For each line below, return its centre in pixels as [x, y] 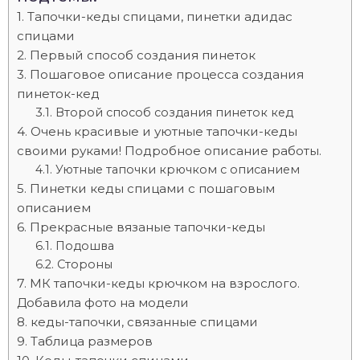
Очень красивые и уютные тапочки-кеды [164, 131]
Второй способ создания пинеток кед [174, 112]
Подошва [84, 246]
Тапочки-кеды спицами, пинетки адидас [160, 16]
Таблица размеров [92, 341]
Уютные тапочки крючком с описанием [177, 170]
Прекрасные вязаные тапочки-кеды [147, 227]
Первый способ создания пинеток [143, 55]
